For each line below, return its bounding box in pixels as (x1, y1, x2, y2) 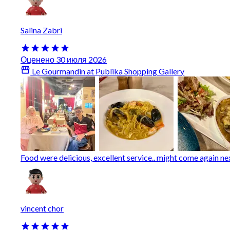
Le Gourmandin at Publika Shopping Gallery (30, 66, 185, 76)
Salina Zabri (21, 25, 62, 35)
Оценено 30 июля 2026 (21, 54, 107, 65)
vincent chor (21, 203, 64, 213)
